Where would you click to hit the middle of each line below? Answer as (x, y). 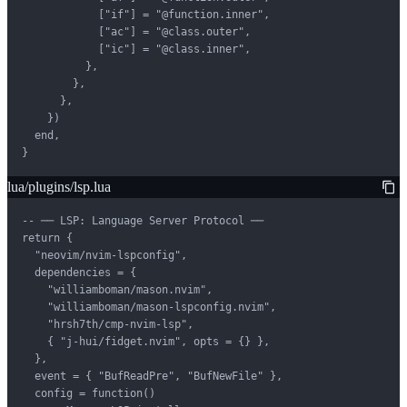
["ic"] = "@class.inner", (136, 49)
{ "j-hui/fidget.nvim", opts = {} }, (146, 341)
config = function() (89, 393)
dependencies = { (79, 272)
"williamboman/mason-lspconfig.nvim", (149, 307)
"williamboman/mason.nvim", (117, 289)
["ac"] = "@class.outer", (136, 31)
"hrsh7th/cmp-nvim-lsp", (108, 324)
